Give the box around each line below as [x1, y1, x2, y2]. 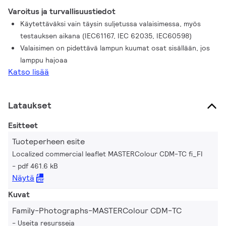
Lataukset [8, 99, 51, 111]
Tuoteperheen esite [12, 136, 85, 147]
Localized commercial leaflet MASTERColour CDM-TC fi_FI [12, 149, 203, 158]
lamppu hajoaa [20, 55, 68, 65]
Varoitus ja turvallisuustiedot [8, 6, 116, 17]
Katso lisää [8, 67, 49, 77]
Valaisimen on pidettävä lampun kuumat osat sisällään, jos [20, 43, 210, 52]
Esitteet [8, 120, 38, 131]
